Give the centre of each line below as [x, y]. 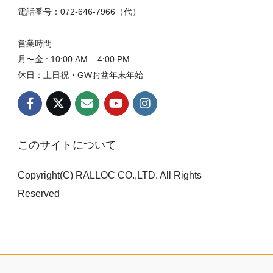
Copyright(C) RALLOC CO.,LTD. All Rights [110, 175]
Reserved [39, 193]
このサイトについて [67, 145]
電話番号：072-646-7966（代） [80, 12]
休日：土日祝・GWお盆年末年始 [81, 75]
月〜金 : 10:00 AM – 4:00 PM [74, 59]
